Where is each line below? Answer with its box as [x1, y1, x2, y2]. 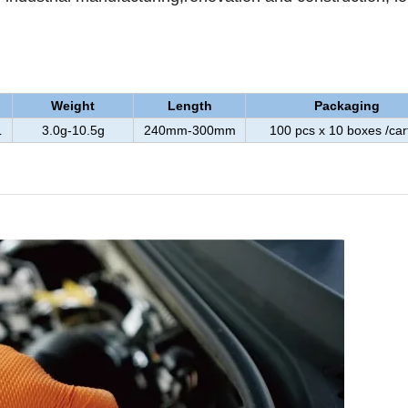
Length [167, 98, 212, 114]
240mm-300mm [143, 123, 236, 138]
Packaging [314, 98, 380, 114]
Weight [51, 98, 95, 114]
